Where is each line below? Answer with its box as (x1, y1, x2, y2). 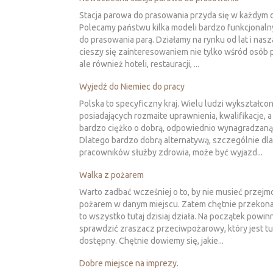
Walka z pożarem (79, 170, 144, 180)
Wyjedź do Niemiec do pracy (79, 82, 185, 92)
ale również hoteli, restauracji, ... (79, 59, 199, 69)
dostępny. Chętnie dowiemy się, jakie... (79, 236, 224, 246)
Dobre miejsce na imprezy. (79, 258, 179, 269)
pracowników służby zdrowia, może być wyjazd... (79, 147, 263, 158)
